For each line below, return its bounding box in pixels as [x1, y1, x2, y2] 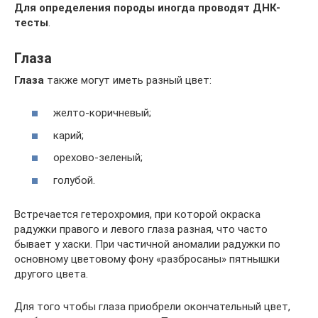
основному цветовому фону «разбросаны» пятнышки [14, 252, 280, 265]
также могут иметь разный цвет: [44, 73, 212, 87]
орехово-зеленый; [53, 151, 143, 164]
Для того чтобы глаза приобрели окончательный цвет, [14, 300, 290, 313]
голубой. [53, 173, 95, 187]
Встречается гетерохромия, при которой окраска [14, 207, 261, 221]
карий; [53, 128, 84, 142]
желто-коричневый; [53, 106, 151, 119]
